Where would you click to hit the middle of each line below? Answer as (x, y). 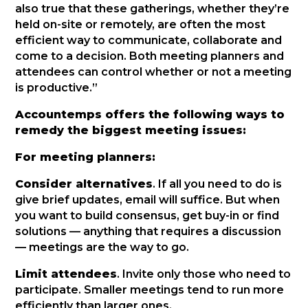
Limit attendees (66, 274)
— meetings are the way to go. (102, 247)
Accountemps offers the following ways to (150, 115)
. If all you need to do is (218, 184)
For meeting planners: (86, 157)
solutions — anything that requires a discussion (148, 232)
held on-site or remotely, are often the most (141, 25)
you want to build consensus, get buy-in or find (147, 216)
